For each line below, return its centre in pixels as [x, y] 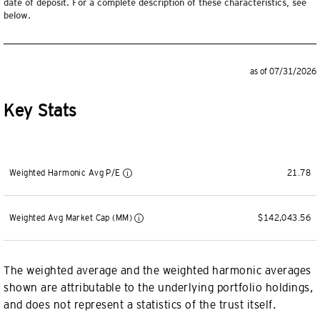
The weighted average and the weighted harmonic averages [157, 270]
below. [17, 15]
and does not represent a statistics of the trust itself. [140, 305]
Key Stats [40, 110]
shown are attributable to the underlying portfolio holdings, [158, 287]
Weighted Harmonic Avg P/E [66, 173]
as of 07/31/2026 [283, 71]
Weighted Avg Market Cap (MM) [72, 218]
